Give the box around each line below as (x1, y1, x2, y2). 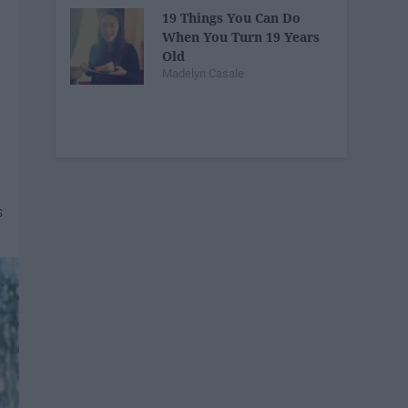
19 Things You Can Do (162, 8, 301, 26)
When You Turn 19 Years (162, 27, 321, 46)
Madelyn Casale (162, 66, 245, 80)
